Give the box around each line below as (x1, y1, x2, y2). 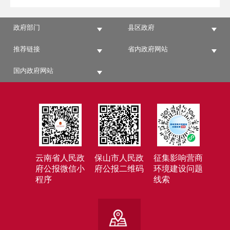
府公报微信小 (35, 165, 85, 174)
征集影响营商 (153, 155, 203, 163)
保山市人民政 (94, 155, 144, 163)
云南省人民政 (35, 155, 85, 163)
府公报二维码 (94, 165, 144, 174)
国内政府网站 (13, 67, 54, 74)
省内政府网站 (128, 46, 168, 53)
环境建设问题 (153, 165, 203, 174)
